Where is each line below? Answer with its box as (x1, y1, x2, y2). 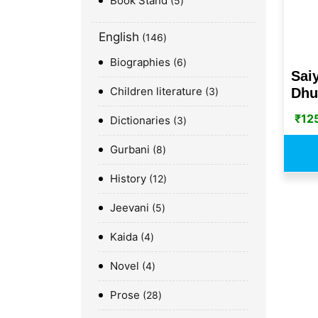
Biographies (110, 55, 170, 69)
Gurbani (110, 142, 150, 156)
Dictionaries (110, 113, 170, 127)
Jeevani (110, 200, 149, 214)
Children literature (110, 84, 202, 98)
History (110, 171, 146, 185)
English (99, 29, 139, 44)
